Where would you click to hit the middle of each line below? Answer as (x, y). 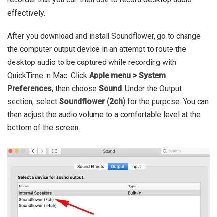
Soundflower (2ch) (92, 102)
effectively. (26, 13)
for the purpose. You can (167, 102)
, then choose (75, 89)
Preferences (30, 89)
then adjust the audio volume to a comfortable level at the (104, 115)
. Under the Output (152, 89)
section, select (33, 102)
